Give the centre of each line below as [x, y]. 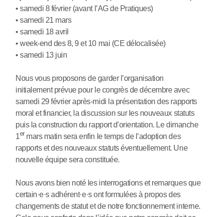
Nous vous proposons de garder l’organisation [90, 78]
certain [26, 194]
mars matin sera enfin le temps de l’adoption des [103, 136]
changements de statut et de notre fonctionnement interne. [108, 206]
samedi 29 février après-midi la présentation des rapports [106, 101]
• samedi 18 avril [42, 31]
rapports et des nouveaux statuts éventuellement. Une [102, 148]
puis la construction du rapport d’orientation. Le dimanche [107, 124]
